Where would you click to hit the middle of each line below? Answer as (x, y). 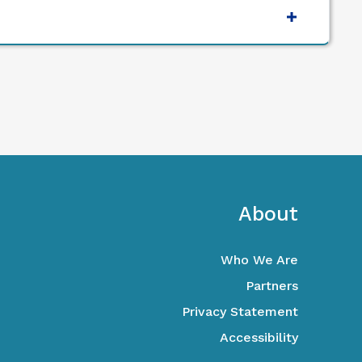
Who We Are (259, 260)
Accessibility (259, 338)
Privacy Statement (240, 312)
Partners (271, 286)
